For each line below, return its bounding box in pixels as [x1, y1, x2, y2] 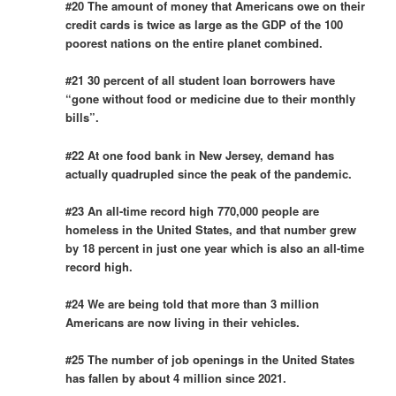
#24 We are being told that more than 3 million [65, 294, 320, 312]
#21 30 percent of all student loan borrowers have [65, 72, 336, 89]
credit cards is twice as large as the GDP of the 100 [65, 16, 344, 34]
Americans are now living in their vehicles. [65, 313, 301, 331]
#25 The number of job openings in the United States [65, 350, 355, 368]
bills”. [65, 109, 100, 126]
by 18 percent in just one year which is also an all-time [65, 239, 365, 256]
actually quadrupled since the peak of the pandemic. [65, 164, 353, 182]
